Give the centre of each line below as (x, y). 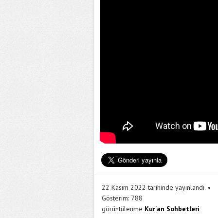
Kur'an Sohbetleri (172, 209)
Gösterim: (115, 198)
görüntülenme (122, 209)
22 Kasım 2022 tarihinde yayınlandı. (154, 187)
